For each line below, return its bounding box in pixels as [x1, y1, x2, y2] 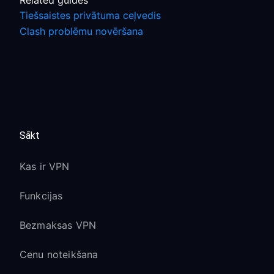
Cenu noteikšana [20, 248, 98, 261]
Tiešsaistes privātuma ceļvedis [20, 9, 161, 21]
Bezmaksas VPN [20, 219, 96, 231]
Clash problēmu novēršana [20, 25, 143, 37]
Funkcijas [20, 190, 63, 202]
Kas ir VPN [20, 160, 70, 172]
